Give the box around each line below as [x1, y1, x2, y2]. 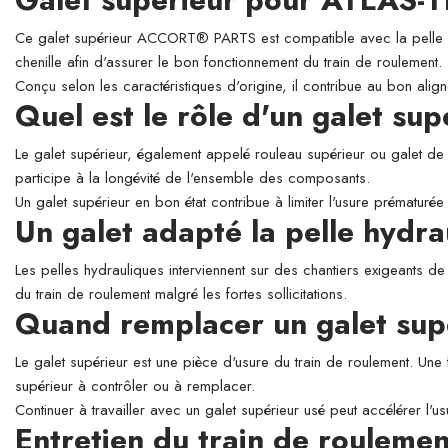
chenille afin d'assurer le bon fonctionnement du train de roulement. [15, 51, 442, 73]
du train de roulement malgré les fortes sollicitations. [15, 283, 347, 305]
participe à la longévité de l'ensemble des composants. [15, 167, 370, 189]
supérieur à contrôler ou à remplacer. [15, 375, 255, 397]
